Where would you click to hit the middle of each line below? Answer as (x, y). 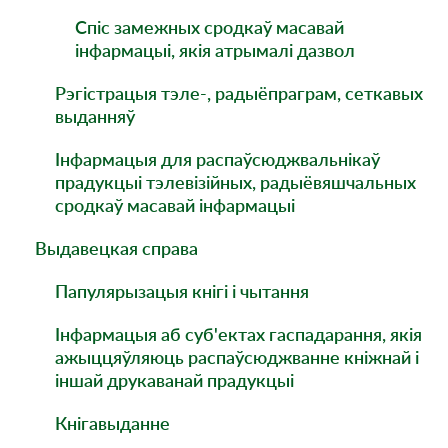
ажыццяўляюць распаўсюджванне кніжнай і (237, 357)
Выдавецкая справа (116, 248)
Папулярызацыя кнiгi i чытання (182, 291)
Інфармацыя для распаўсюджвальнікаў (217, 159)
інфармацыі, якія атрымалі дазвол (215, 50)
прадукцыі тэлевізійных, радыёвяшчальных (235, 182)
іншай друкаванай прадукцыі (174, 380)
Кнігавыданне (112, 423)
